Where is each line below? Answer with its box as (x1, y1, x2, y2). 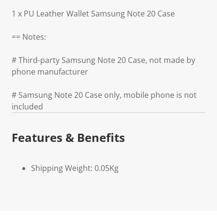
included (12, 101, 43, 112)
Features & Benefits (12, 129, 125, 145)
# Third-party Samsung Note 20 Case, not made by (12, 55, 195, 65)
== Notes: (12, 31, 46, 42)
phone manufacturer (12, 66, 88, 77)
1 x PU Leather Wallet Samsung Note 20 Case (12, 8, 175, 19)
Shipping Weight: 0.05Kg (31, 163, 119, 173)
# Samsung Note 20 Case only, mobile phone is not (12, 90, 197, 100)
